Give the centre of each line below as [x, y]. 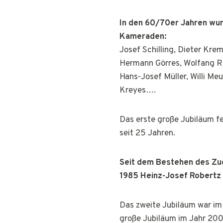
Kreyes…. [138, 90]
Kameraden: [143, 37]
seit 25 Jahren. [147, 133]
